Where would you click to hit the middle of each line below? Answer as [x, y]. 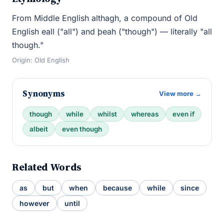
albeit [39, 129]
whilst [107, 114]
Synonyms [44, 93]
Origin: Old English [41, 60]
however [34, 203]
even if [183, 114]
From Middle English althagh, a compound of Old [105, 18]
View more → [180, 93]
